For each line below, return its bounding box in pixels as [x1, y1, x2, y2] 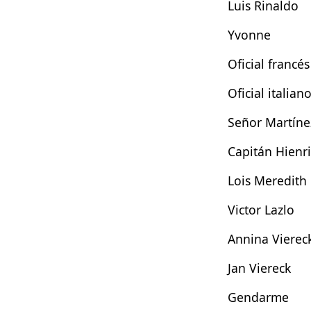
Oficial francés [228, 55, 310, 72]
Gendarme [228, 288, 289, 305]
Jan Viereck [228, 259, 291, 276]
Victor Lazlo [228, 201, 294, 218]
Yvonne [228, 26, 271, 43]
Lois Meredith [228, 171, 307, 189]
